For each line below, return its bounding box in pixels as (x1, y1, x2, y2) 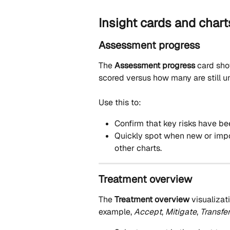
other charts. (114, 142, 162, 154)
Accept (134, 206, 162, 217)
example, (99, 206, 134, 217)
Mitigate (165, 206, 197, 217)
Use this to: (99, 97, 141, 108)
